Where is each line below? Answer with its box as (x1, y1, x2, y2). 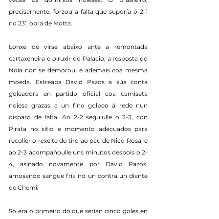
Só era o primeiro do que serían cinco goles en (9, 207, 148, 215)
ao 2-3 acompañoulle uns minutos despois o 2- (9, 149, 148, 156)
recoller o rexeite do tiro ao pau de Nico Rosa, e (9, 137, 148, 145)
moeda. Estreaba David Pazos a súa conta (9, 78, 148, 86)
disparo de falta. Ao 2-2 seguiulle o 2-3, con (9, 113, 148, 121)
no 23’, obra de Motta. (9, 20, 72, 27)
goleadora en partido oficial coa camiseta (9, 90, 148, 98)
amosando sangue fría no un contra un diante (9, 172, 148, 180)
